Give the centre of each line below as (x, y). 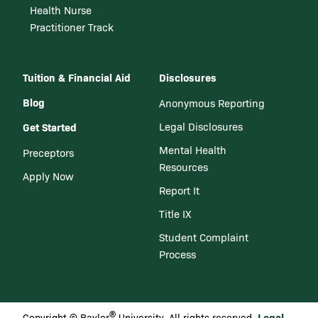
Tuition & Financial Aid (77, 77)
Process (178, 254)
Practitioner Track (72, 27)
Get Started (50, 127)
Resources (184, 167)
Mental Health (193, 150)
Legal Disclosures (201, 126)
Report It (180, 190)
